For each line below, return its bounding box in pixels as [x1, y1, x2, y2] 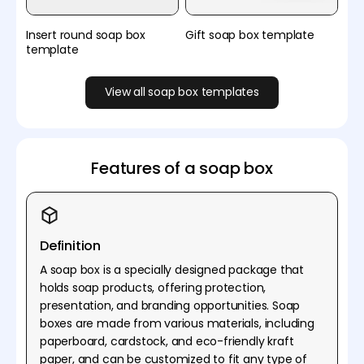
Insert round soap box [26, 26, 145, 43]
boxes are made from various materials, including [40, 314, 314, 331]
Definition [40, 236, 102, 255]
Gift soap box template [185, 26, 314, 43]
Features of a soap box [91, 156, 273, 180]
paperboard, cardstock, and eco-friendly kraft [40, 332, 294, 349]
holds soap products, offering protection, [40, 279, 266, 296]
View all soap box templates [105, 84, 259, 101]
